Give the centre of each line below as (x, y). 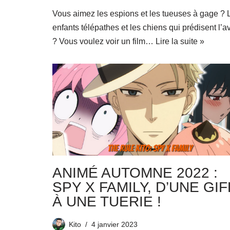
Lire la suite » (180, 42)
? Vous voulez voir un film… (104, 42)
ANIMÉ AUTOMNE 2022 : (135, 172)
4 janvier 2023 (114, 224)
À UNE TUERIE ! (107, 201)
